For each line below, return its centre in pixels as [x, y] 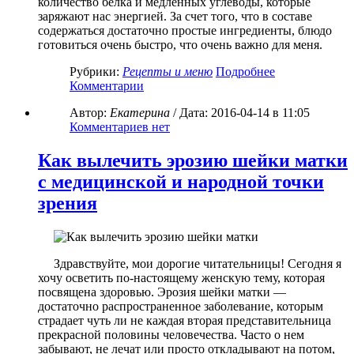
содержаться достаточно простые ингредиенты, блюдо [185, 31]
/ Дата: [190, 113]
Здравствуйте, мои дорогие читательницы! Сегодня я [198, 264]
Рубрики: [94, 72]
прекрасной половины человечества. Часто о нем [171, 335]
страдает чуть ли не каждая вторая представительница [185, 321]
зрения [68, 203]
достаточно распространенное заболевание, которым [181, 307]
